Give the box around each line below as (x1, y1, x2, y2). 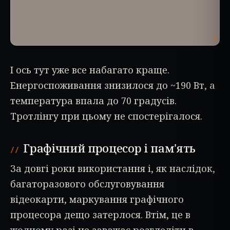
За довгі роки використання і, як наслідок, (10, 162, 215, 175)
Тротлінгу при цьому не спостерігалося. (10, 109, 202, 122)
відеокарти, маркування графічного (10, 193, 184, 205)
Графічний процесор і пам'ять (23, 140, 196, 156)
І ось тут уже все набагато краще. (10, 63, 169, 76)
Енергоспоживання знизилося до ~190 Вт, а (10, 79, 215, 91)
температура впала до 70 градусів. (10, 94, 177, 107)
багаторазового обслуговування (10, 177, 164, 190)
